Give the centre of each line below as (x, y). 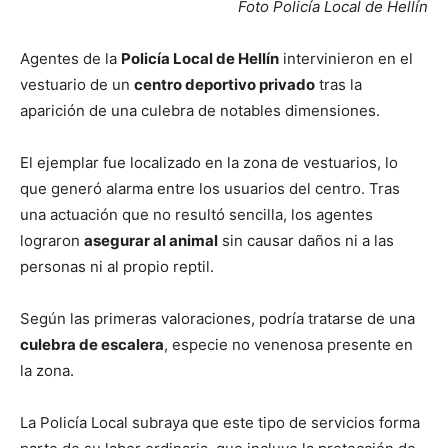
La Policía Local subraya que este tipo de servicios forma (220, 422)
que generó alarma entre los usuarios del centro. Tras (210, 188)
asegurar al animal (151, 240)
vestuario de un (77, 84)
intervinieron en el (346, 58)
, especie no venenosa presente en (288, 344)
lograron (52, 240)
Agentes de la (70, 58)
